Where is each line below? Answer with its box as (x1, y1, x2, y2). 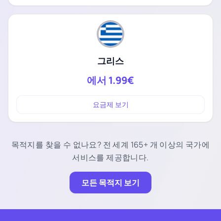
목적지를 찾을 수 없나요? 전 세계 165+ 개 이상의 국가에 (11, 139, 210, 150)
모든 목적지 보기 (81, 177, 140, 188)
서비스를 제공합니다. (72, 151, 149, 163)
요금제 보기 (92, 99, 129, 109)
